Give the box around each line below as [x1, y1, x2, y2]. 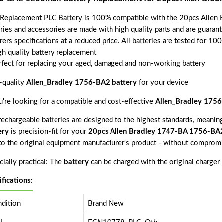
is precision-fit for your [8, 128, 88, 136]
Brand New [87, 200, 124, 208]
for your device [136, 79, 188, 87]
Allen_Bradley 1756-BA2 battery [26, 79, 137, 87]
